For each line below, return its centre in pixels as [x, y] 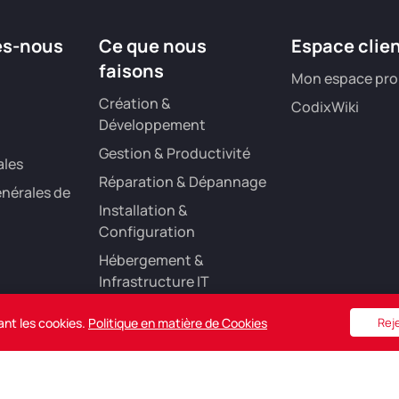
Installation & [143, 211]
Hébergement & [151, 261]
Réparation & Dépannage [182, 182]
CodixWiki [326, 107]
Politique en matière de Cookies [178, 322]
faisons [131, 71]
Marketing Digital [156, 332]
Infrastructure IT [154, 282]
